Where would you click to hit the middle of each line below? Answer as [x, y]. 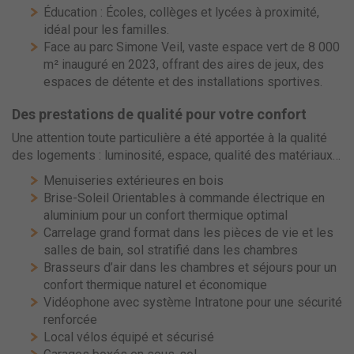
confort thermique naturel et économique [155, 285]
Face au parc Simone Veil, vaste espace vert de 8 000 [192, 47]
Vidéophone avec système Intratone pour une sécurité [193, 303]
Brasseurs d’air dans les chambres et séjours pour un [190, 268]
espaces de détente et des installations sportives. [183, 82]
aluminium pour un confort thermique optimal [166, 216]
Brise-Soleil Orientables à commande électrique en [184, 198]
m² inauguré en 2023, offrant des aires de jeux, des [184, 65]
